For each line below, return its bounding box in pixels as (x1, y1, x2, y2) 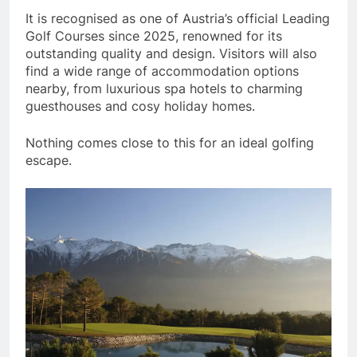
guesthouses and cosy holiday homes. (25, 98, 255, 115)
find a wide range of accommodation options (25, 63, 299, 80)
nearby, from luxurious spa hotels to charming (25, 80, 303, 97)
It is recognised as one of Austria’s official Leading (25, 10, 330, 27)
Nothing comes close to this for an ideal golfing (25, 135, 314, 151)
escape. (25, 152, 72, 169)
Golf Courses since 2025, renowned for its (25, 28, 282, 45)
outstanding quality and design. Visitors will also (25, 45, 317, 62)
